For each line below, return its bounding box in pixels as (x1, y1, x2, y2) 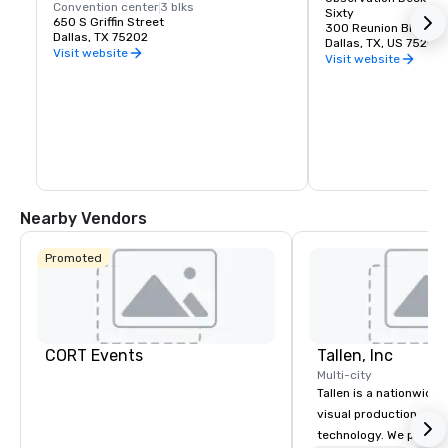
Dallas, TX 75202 (53, 30, 148, 45)
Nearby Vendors (20, 209, 147, 229)
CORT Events (45, 346, 143, 366)
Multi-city (317, 368, 372, 383)
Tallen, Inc (317, 346, 393, 366)
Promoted (45, 250, 102, 265)
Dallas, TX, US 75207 (325, 36, 441, 51)
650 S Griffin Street (53, 15, 164, 30)
